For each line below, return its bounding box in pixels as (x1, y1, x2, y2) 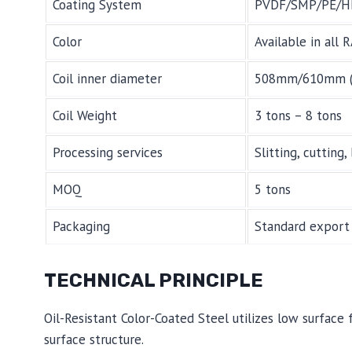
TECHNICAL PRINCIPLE (44, 269, 263, 291)
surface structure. (44, 330, 144, 348)
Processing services (53, 144, 163, 162)
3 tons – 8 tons (255, 107, 342, 125)
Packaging (53, 218, 110, 236)
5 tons (255, 181, 291, 199)
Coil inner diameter (53, 70, 162, 88)
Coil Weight (53, 107, 117, 125)
